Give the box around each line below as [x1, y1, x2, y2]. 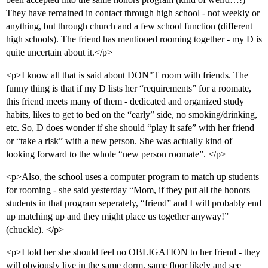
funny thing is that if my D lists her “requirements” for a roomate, [6, 83, 251, 94]
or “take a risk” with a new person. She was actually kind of [6, 136, 232, 147]
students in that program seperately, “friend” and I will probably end [6, 198, 261, 209]
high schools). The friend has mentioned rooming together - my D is [6, 34, 262, 45]
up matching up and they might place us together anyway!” [6, 211, 229, 222]
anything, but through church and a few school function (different [6, 21, 252, 32]
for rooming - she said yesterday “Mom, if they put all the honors [6, 185, 250, 196]
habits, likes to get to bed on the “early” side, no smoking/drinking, [6, 109, 257, 120]
